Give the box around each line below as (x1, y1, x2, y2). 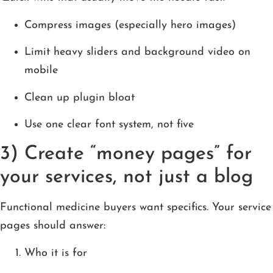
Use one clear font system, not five (24, 119, 194, 130)
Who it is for (24, 247, 87, 259)
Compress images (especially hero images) (24, 19, 236, 31)
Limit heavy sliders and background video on (24, 46, 250, 58)
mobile (24, 65, 58, 77)
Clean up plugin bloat (24, 91, 135, 104)
